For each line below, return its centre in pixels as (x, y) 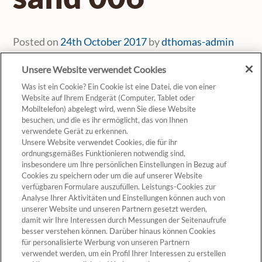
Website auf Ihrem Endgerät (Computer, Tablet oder (108, 98)
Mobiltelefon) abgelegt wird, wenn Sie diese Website (109, 109)
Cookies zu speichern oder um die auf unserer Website (112, 175)
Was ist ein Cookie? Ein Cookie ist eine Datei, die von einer (119, 87)
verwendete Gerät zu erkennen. (75, 131)
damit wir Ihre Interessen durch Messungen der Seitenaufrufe (124, 220)
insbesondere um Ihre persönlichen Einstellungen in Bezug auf (124, 164)
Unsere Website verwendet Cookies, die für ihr (100, 142)
